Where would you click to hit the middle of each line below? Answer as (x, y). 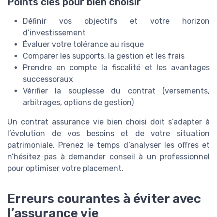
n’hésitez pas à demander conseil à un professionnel (108, 156)
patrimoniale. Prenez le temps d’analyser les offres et (108, 145)
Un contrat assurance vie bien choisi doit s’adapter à (108, 122)
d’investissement (54, 32)
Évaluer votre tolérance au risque (83, 44)
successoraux (48, 79)
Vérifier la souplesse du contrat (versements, (116, 91)
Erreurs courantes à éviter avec (104, 199)
